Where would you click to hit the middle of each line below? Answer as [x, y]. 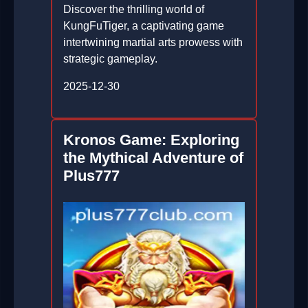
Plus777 [91, 176]
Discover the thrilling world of [134, 10]
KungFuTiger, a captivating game [144, 26]
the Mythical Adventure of [153, 158]
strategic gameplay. [110, 59]
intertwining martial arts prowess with [153, 43]
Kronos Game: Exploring [151, 140]
